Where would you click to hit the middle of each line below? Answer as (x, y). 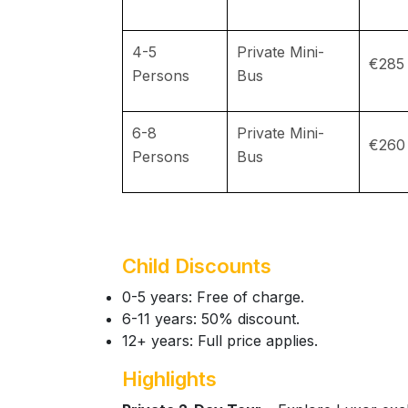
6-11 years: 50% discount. (211, 319)
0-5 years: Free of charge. (213, 297)
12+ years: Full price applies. (220, 341)
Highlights (169, 379)
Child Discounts (197, 266)
